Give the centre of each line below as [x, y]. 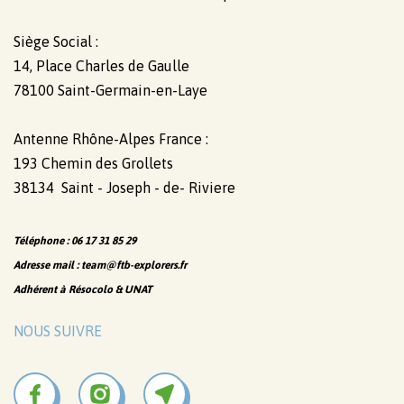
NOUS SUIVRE [58, 331]
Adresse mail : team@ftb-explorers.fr [100, 265]
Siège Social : [56, 41]
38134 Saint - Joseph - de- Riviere [124, 187]
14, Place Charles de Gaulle [101, 65]
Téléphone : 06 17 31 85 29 [75, 240]
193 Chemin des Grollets [93, 163]
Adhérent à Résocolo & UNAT [83, 289]
